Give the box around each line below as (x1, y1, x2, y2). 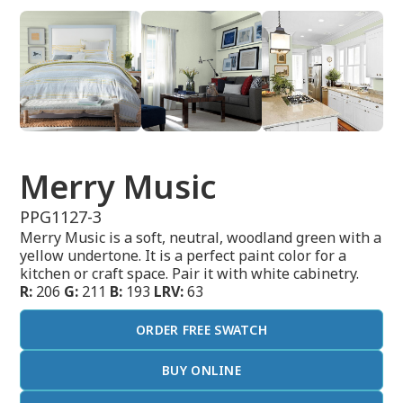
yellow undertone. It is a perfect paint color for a (20, 246, 347, 266)
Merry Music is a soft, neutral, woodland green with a (20, 228, 382, 248)
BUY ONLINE (162, 362, 241, 380)
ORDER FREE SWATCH (135, 321, 268, 339)
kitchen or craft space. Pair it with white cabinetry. (20, 264, 360, 284)
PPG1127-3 (20, 206, 103, 228)
